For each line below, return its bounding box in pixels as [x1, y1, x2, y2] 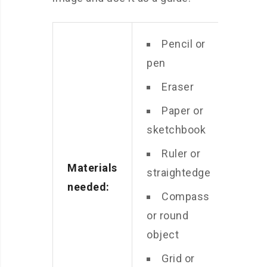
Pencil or [162, 38, 206, 51]
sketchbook [147, 123, 206, 136]
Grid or [162, 252, 195, 265]
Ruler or [162, 147, 200, 160]
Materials [67, 162, 117, 175]
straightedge [147, 166, 210, 179]
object [147, 228, 179, 241]
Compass [162, 190, 210, 203]
